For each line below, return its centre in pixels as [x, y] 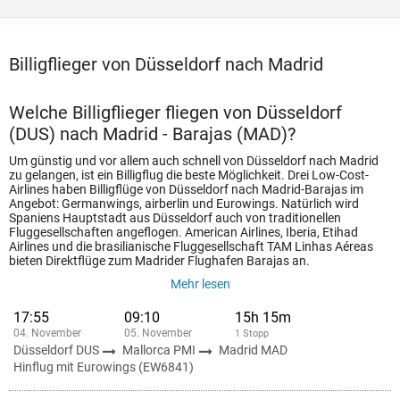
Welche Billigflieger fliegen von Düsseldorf [175, 112]
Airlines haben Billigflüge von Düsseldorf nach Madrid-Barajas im [186, 189]
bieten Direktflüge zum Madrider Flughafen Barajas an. [159, 261]
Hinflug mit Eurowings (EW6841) [104, 367]
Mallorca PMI [160, 350]
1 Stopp [252, 333]
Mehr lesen [200, 284]
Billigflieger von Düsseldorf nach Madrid [166, 64]
